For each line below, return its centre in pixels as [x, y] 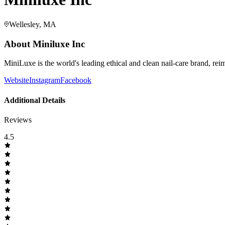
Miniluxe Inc [59, 44]
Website [17, 80]
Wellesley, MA [33, 24]
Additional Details [35, 100]
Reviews [18, 120]
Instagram [45, 80]
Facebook [76, 80]
